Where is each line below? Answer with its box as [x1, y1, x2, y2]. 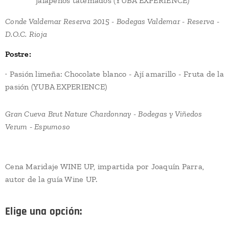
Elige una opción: [5, 204, 82, 219]
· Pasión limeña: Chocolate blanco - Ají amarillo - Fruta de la [5, 69, 224, 79]
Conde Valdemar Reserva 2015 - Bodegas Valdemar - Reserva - [5, 16, 219, 27]
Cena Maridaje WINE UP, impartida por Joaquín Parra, [5, 162, 204, 172]
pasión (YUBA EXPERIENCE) [5, 82, 107, 92]
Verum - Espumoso [5, 122, 71, 132]
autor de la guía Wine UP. [5, 174, 98, 185]
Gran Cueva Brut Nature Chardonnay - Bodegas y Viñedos [5, 109, 202, 119]
